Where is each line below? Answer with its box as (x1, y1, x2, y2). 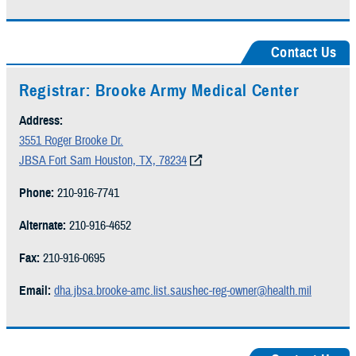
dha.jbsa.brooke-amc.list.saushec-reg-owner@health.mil (54, 283, 311, 300)
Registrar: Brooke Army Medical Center (19, 80, 300, 102)
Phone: (19, 185, 54, 202)
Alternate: (19, 218, 66, 234)
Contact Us (270, 44, 337, 62)
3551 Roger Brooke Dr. (19, 133, 123, 149)
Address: (19, 113, 63, 130)
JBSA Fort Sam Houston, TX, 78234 (19, 153, 187, 169)
